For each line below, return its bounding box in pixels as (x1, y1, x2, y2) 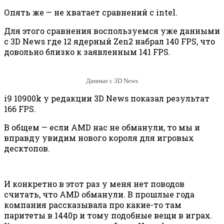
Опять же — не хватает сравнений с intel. (4, 6, 177, 17)
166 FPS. (4, 103, 36, 114)
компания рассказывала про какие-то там (4, 199, 181, 210)
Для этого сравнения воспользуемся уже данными (4, 25, 220, 36)
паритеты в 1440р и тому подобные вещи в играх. (4, 210, 212, 221)
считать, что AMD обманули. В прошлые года (4, 189, 194, 200)
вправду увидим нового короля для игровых (4, 132, 194, 143)
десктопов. (4, 143, 50, 154)
